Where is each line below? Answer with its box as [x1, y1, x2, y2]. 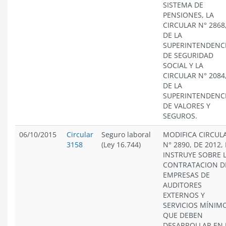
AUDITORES [163, 180, 202, 190]
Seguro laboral [101, 130, 151, 139]
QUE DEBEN [163, 210, 203, 220]
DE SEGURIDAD [163, 50, 213, 60]
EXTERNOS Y [163, 190, 205, 200]
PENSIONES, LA [163, 10, 214, 20]
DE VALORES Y [163, 101, 210, 110]
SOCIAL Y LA [163, 61, 203, 70]
